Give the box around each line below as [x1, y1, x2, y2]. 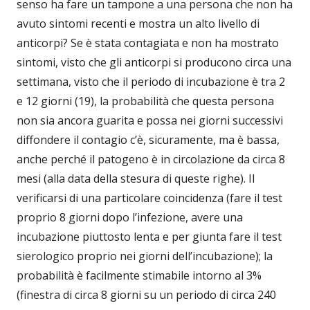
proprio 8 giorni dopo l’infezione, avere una [17, 210, 243, 226]
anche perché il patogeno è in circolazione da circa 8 [17, 152, 285, 167]
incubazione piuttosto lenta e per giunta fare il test [17, 229, 282, 245]
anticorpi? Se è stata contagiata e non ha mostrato [17, 35, 279, 51]
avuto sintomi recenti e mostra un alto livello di [17, 16, 259, 32]
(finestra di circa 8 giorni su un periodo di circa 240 [17, 287, 276, 303]
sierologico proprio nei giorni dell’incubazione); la [17, 248, 273, 264]
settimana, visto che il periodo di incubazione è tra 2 [17, 74, 285, 90]
